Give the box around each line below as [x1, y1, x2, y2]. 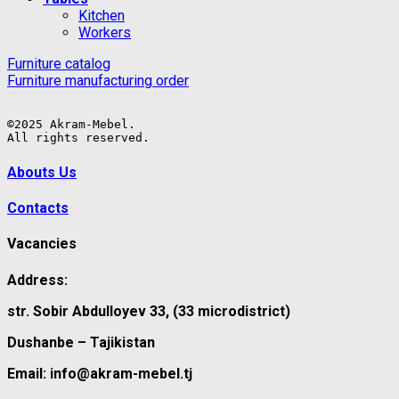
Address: [7, 271, 68, 289]
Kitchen [78, 7, 125, 25]
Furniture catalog [7, 55, 110, 73]
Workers [78, 24, 131, 42]
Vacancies [7, 235, 77, 253]
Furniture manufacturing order [7, 72, 189, 90]
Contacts [7, 199, 69, 216]
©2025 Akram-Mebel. [7, 118, 135, 132]
